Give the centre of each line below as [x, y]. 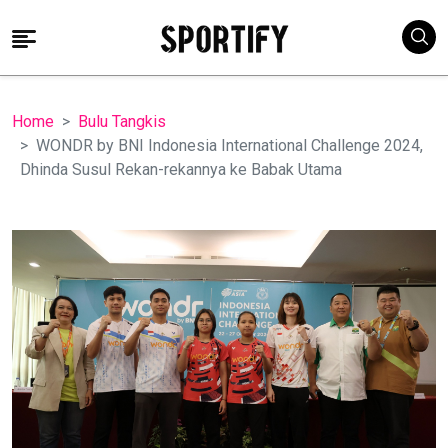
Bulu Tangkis [122, 121]
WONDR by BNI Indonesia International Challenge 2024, [229, 145]
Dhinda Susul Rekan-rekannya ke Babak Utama [181, 169]
